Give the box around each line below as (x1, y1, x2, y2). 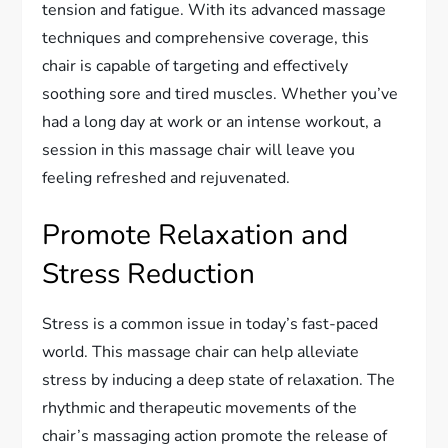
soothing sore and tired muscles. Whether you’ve (42, 82, 399, 105)
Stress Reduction (42, 254, 256, 293)
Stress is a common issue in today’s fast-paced (42, 312, 379, 335)
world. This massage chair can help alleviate (42, 340, 360, 363)
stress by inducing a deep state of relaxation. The (42, 368, 396, 391)
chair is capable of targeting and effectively (42, 54, 349, 77)
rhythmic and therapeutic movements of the (42, 396, 358, 419)
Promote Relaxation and (42, 215, 349, 254)
